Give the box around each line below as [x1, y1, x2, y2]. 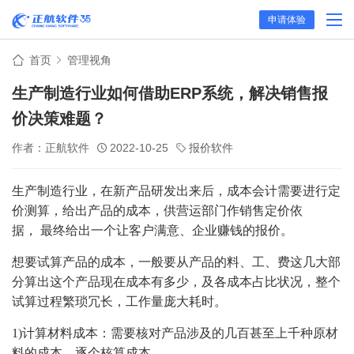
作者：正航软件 [12, 141, 89, 154]
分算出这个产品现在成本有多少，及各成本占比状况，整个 [12, 275, 341, 288]
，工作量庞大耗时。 [113, 295, 227, 308]
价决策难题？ [12, 110, 107, 127]
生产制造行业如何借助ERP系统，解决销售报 [12, 85, 328, 102]
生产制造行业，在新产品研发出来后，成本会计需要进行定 [12, 184, 341, 198]
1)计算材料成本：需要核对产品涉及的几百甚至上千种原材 [12, 326, 338, 340]
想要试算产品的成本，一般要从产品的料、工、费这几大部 [12, 255, 341, 269]
